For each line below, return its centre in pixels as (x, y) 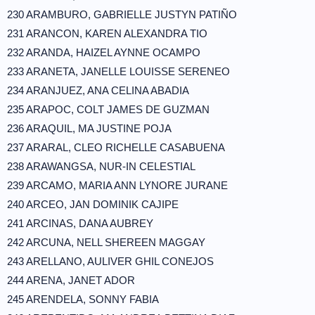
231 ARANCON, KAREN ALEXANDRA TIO (107, 33)
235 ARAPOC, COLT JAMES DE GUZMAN (108, 109)
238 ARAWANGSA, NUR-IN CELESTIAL (101, 166)
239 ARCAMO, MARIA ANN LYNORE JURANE (117, 185)
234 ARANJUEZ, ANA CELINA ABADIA (98, 90)
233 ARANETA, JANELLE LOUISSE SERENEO (118, 71)
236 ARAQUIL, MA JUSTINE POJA (89, 128)
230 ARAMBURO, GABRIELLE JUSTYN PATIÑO (122, 14)
